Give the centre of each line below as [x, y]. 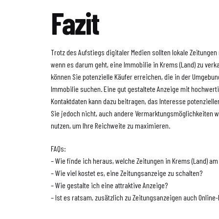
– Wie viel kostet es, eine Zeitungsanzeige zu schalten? [127, 173]
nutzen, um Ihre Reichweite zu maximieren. [111, 126]
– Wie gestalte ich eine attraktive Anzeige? [109, 185]
